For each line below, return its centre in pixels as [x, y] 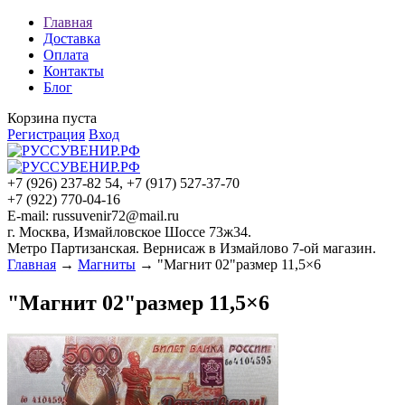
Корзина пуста [52, 118]
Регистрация [46, 134]
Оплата [66, 55]
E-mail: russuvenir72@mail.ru [93, 216]
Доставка [72, 38]
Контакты [74, 71]
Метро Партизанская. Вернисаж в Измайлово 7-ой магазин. [192, 248]
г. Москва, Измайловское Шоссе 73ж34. [129, 232]
